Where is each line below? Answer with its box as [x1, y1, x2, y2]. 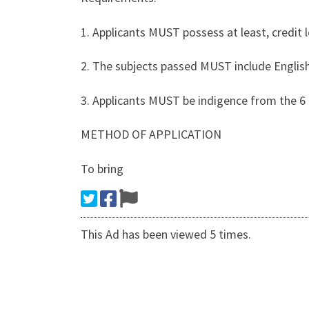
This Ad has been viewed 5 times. [81, 226, 251, 242]
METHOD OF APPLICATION [81, 126, 221, 143]
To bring [81, 160, 123, 177]
